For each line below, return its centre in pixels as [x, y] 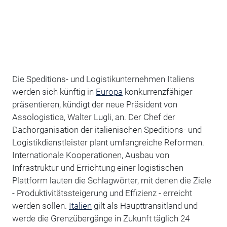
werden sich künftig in [54, 91]
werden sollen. [40, 205]
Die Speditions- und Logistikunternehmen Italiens [103, 79]
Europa [109, 91]
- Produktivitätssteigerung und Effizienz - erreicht [102, 193]
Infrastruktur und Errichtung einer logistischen [98, 167]
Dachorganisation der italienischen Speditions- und [107, 129]
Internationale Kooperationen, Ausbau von [90, 155]
